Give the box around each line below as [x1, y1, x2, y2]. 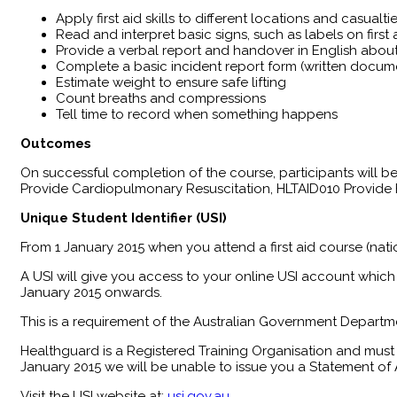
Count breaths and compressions [56, 90, 266, 106]
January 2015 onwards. [20, 284, 162, 300]
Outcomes [20, 135, 91, 152]
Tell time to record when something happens [56, 105, 338, 122]
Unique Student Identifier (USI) [20, 209, 227, 226]
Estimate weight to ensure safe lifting [56, 74, 286, 90]
